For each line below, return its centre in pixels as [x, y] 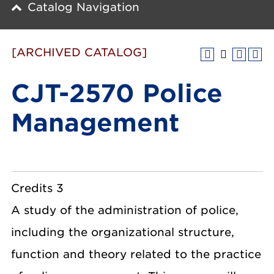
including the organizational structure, [123, 232]
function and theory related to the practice [136, 254]
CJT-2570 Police [117, 94]
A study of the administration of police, [125, 210]
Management [95, 123]
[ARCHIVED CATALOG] [79, 52]
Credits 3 [37, 188]
